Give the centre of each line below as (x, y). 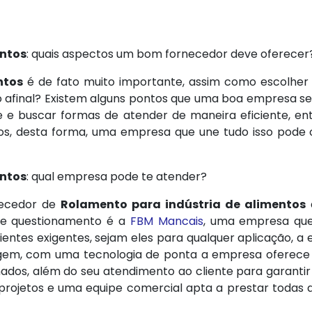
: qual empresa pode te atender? (117, 176)
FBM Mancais (166, 221)
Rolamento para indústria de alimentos (183, 204)
